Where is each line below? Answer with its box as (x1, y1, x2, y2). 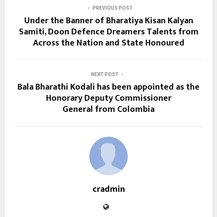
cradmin (92, 182, 125, 197)
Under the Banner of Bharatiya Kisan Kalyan (24, 13, 193, 28)
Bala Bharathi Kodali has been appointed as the (17, 79, 200, 94)
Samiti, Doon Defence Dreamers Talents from (18, 24, 199, 39)
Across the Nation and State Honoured (32, 35, 185, 50)
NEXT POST (91, 71, 119, 77)
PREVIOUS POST (92, 5, 133, 11)
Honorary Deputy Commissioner (46, 91, 171, 106)
